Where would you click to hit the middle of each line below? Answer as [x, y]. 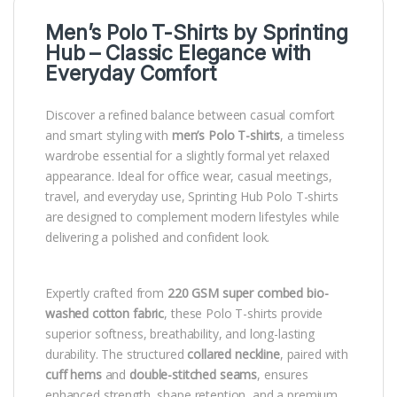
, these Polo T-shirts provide [244, 314]
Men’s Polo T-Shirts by [154, 33]
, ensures [283, 375]
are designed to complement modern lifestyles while [192, 217]
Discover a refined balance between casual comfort [191, 115]
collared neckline [234, 354]
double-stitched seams [194, 375]
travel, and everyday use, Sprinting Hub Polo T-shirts [192, 197]
